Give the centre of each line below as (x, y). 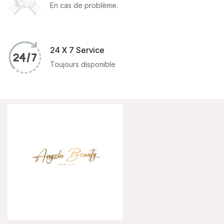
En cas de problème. (84, 5)
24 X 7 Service (77, 50)
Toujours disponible (82, 64)
